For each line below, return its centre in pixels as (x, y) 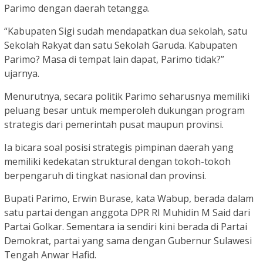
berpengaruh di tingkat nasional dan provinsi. (105, 175)
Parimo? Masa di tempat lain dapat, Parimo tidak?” (114, 59)
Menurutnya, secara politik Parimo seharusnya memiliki (127, 96)
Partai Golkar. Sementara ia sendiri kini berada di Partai (126, 226)
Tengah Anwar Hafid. (50, 254)
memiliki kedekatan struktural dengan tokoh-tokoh (117, 161)
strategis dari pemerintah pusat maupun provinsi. (114, 124)
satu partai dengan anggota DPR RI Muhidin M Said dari (127, 212)
